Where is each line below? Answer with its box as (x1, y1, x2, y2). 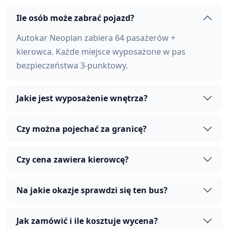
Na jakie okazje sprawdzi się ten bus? (16, 184, 168, 196)
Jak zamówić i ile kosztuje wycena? (16, 215, 158, 226)
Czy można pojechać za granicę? (16, 123, 147, 134)
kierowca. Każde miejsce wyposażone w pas (16, 46, 186, 58)
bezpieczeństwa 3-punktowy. (16, 60, 128, 72)
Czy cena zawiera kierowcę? (16, 153, 129, 165)
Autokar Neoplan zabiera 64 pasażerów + (16, 32, 175, 44)
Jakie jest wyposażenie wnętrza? (16, 92, 148, 104)
